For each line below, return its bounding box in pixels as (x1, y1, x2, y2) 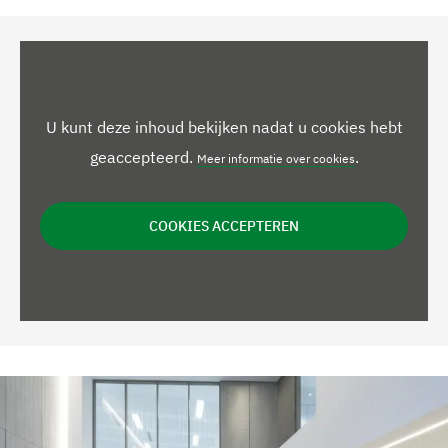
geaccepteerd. (89, 146, 193, 167)
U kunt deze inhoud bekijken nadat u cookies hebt (45, 116, 403, 137)
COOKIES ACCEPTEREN (149, 216, 299, 235)
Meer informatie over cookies (196, 150, 355, 166)
